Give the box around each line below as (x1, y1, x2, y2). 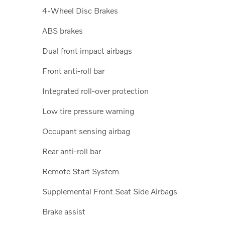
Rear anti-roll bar (42, 146, 101, 156)
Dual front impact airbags (42, 45, 132, 55)
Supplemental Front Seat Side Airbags (42, 186, 177, 196)
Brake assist (42, 206, 85, 216)
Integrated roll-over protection (42, 85, 149, 95)
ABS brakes (42, 25, 83, 35)
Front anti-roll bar (42, 65, 104, 75)
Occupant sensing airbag (42, 126, 130, 136)
